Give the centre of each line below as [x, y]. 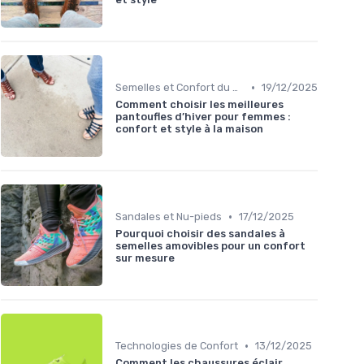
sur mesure [145, 258]
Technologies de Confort [177, 346]
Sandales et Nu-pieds [169, 217]
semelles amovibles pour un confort [210, 246]
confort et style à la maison [189, 129]
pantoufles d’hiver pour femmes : [203, 117]
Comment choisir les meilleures [199, 105]
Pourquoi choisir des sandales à [200, 234]
